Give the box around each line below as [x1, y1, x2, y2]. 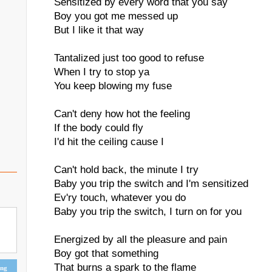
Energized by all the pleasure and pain [54, 234, 227, 245]
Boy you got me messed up [54, 10, 178, 22]
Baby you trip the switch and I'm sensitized [54, 178, 248, 189]
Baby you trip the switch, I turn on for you [54, 206, 242, 217]
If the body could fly [54, 122, 143, 134]
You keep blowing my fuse [54, 80, 172, 92]
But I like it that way [54, 24, 144, 36]
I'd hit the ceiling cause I [54, 136, 164, 148]
